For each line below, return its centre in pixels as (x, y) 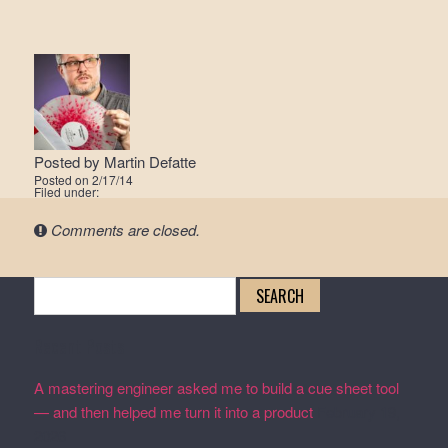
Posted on (62, 179)
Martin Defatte (149, 161)
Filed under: (66, 191)
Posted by (68, 161)
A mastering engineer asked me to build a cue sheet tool (216, 387)
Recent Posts (78, 346)
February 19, (358, 411)
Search (57, 288)
